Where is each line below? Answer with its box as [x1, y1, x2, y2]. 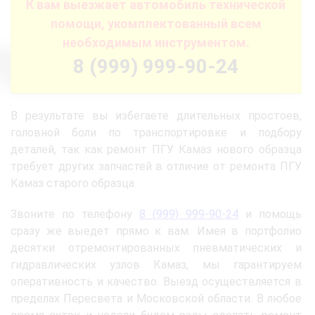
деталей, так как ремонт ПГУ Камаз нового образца [11, 142, 302, 156]
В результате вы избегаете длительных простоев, [11, 108, 302, 122]
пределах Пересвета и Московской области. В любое [11, 291, 302, 305]
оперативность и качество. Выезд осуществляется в [11, 274, 302, 288]
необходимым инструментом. [62, 34, 250, 50]
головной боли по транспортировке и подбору [11, 125, 302, 139]
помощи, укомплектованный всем [50, 15, 262, 31]
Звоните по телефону [11, 207, 139, 221]
